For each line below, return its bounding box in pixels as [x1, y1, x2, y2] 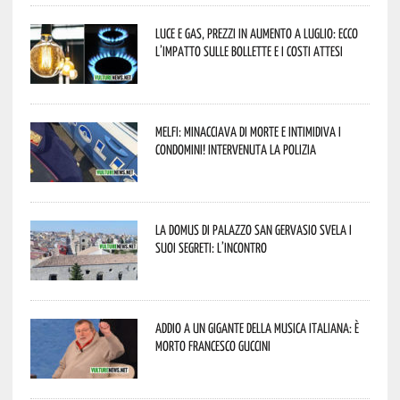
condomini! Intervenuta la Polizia [154, 140, 316, 157]
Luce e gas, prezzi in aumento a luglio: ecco [154, 24, 358, 41]
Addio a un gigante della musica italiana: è [154, 319, 359, 336]
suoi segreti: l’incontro [154, 238, 267, 255]
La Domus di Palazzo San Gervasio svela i [154, 221, 352, 237]
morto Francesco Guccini [154, 337, 271, 354]
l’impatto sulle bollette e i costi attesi [154, 42, 343, 59]
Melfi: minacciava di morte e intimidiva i [154, 122, 341, 139]
